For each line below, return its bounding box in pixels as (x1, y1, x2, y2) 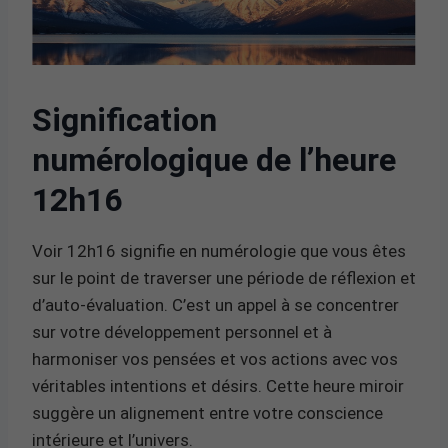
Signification (32, 100, 217, 139)
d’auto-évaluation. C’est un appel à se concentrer (32, 294, 399, 315)
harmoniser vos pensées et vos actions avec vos (32, 348, 398, 369)
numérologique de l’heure (32, 140, 396, 179)
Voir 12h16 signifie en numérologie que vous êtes (32, 240, 406, 261)
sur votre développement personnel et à (32, 321, 332, 342)
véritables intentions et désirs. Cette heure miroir (32, 375, 404, 396)
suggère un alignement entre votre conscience (32, 402, 383, 423)
